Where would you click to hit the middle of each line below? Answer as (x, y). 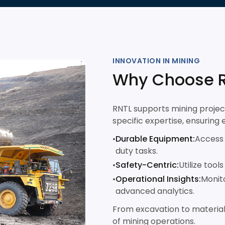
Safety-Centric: (147, 165)
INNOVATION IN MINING (156, 61)
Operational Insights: (158, 179)
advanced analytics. (155, 191)
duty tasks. (137, 151)
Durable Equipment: (155, 139)
